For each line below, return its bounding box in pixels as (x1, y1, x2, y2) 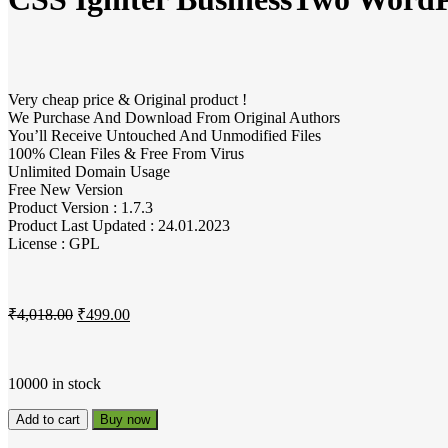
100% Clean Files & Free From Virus (8, 145, 244, 163)
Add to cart (16, 412, 80, 428)
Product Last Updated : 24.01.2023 (8, 217, 230, 235)
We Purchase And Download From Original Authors (8, 109, 340, 127)
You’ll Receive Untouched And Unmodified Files (8, 127, 321, 145)
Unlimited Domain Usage (8, 163, 170, 181)
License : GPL (8, 235, 100, 253)
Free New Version (8, 181, 123, 199)
